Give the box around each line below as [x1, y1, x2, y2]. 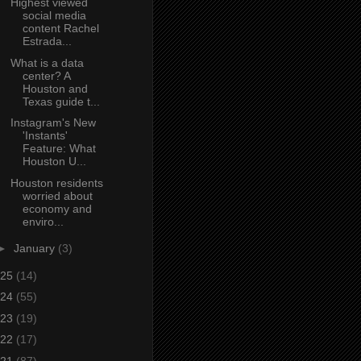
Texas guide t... [22, 94, 100, 108]
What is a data [10, 56, 84, 69]
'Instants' [22, 129, 68, 143]
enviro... [22, 214, 64, 228]
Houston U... [22, 155, 86, 168]
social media [22, 9, 86, 23]
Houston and [22, 81, 88, 95]
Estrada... [22, 35, 72, 48]
